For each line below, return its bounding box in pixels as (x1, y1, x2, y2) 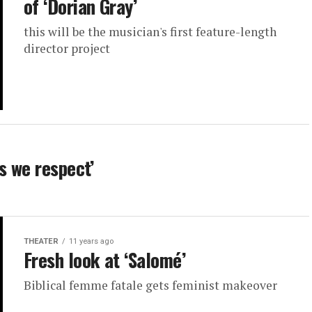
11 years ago (69, 237, 114, 246)
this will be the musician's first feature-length (24, 23, 276, 40)
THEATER (24, 237, 58, 246)
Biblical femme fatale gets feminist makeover (24, 277, 277, 293)
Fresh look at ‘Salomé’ (24, 246, 186, 274)
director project (24, 40, 110, 56)
